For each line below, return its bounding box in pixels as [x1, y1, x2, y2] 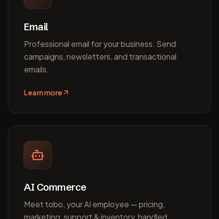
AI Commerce [24, 181, 87, 193]
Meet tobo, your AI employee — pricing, [24, 199, 165, 209]
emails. [24, 64, 49, 74]
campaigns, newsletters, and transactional [24, 51, 176, 62]
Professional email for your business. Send [24, 39, 176, 49]
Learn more [24, 88, 62, 97]
